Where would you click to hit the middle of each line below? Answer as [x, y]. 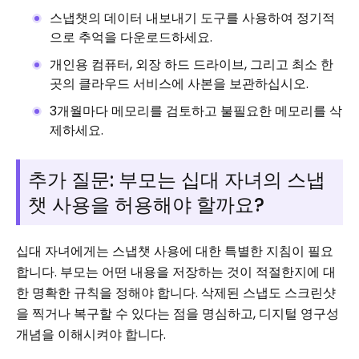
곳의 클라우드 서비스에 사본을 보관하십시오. [179, 84]
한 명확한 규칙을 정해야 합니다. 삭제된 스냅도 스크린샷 [176, 293]
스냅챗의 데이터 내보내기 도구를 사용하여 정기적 [192, 18]
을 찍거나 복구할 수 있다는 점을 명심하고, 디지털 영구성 [177, 314]
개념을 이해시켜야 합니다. [91, 335]
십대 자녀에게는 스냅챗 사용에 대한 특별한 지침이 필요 [175, 251]
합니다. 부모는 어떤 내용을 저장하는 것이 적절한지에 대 [176, 272]
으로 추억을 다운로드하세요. [131, 37]
